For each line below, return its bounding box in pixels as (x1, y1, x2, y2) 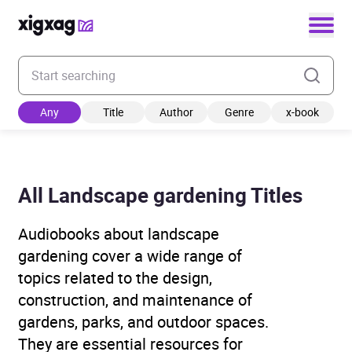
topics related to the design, (18, 267, 212, 288)
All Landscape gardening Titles (18, 181, 302, 209)
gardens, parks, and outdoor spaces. (18, 311, 269, 332)
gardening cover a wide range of (18, 245, 242, 266)
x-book (285, 104, 319, 119)
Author (159, 104, 193, 119)
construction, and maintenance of (18, 289, 252, 310)
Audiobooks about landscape (18, 223, 219, 244)
